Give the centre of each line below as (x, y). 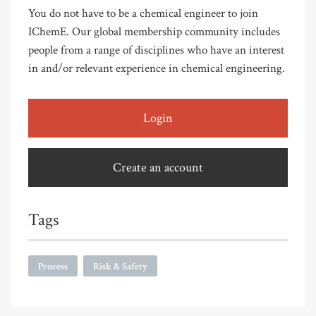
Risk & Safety (120, 266)
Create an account (158, 167)
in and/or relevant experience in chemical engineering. (157, 68)
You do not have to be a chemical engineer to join (143, 13)
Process (53, 266)
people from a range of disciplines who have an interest (156, 50)
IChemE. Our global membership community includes (154, 31)
